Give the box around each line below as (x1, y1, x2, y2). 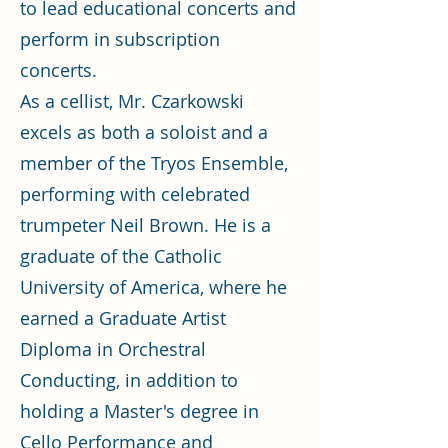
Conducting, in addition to (20, 368, 238, 392)
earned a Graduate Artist (20, 306, 226, 330)
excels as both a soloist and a (20, 120, 268, 144)
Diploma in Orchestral (20, 337, 206, 361)
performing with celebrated (20, 182, 250, 206)
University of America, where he (20, 275, 287, 299)
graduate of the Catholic (20, 244, 222, 268)
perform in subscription (20, 27, 220, 51)
